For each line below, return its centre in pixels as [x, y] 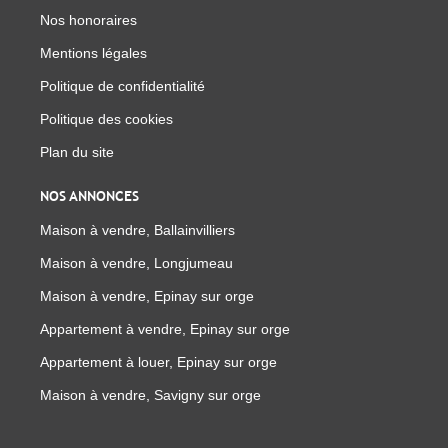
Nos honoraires [88, 19]
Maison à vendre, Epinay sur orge [147, 295]
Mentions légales [93, 52]
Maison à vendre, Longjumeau [136, 262]
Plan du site [77, 151]
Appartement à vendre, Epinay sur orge [165, 328]
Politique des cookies [106, 118]
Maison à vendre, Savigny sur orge [150, 394]
